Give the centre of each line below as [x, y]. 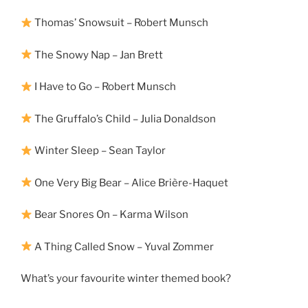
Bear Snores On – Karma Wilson [111, 215]
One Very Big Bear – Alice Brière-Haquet [131, 183]
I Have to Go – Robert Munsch [104, 87]
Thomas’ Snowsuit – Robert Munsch [121, 23]
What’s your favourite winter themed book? [126, 279]
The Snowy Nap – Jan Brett [98, 55]
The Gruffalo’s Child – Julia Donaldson [124, 119]
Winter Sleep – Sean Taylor [99, 151]
